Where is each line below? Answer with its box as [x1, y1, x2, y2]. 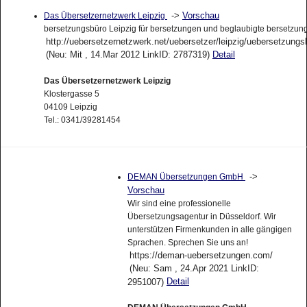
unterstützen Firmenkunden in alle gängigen [127, 225, 292, 235]
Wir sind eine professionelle [127, 199, 231, 209]
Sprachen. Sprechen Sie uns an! [127, 238, 248, 248]
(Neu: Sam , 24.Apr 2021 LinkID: [129, 263, 259, 274]
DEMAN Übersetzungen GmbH [127, 172, 245, 182]
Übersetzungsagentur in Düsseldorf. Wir [127, 212, 276, 222]
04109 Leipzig [43, 101, 97, 112]
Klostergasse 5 [43, 88, 99, 99]
